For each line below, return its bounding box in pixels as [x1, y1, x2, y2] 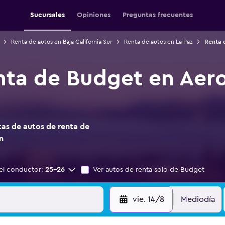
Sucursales [30, 12, 65, 19]
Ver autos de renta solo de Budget [93, 166, 204, 173]
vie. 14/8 [132, 195, 164, 203]
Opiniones [77, 12, 110, 19]
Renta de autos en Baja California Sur [11, 39, 112, 45]
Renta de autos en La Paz [124, 39, 192, 45]
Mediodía [181, 195, 215, 203]
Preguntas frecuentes [123, 12, 193, 19]
